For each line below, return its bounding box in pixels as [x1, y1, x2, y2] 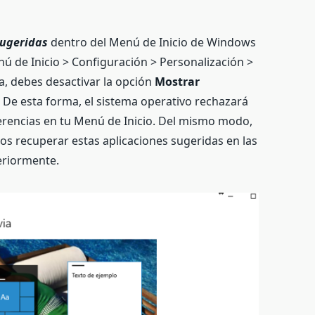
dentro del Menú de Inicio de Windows [51, 34, 257, 50]
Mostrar [155, 73, 200, 89]
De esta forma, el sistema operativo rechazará [3, 93, 249, 109]
